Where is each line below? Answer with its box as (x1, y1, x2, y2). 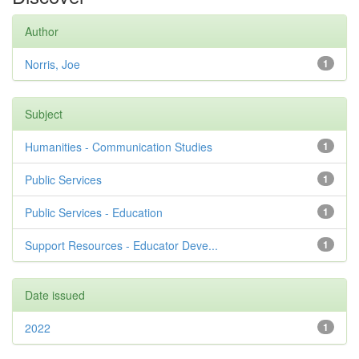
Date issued (25, 287, 85, 303)
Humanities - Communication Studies (25, 139, 212, 155)
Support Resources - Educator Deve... (25, 237, 218, 253)
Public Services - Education (25, 204, 163, 220)
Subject (25, 106, 63, 122)
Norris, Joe (25, 56, 80, 72)
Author (25, 23, 58, 39)
